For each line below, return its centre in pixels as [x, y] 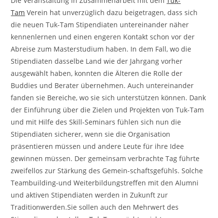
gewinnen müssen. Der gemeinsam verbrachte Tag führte [105, 159]
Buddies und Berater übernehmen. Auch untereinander [102, 86]
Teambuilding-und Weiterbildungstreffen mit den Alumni [105, 183]
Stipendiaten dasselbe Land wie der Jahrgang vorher [97, 61]
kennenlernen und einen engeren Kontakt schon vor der [103, 37]
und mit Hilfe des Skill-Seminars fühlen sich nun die [96, 122]
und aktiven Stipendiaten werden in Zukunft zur [90, 195]
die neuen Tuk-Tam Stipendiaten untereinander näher [100, 25]
